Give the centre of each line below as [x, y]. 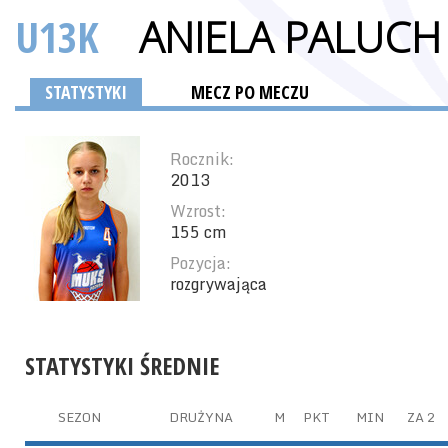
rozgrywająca [218, 284]
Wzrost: [198, 211]
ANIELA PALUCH [290, 36]
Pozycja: [200, 263]
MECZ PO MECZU [250, 92]
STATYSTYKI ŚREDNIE [122, 365]
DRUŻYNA [200, 417]
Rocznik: [202, 159]
